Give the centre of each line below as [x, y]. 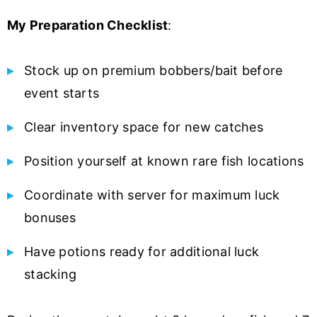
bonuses [50, 217]
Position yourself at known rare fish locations [164, 161]
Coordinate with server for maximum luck [152, 195]
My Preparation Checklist [88, 25]
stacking [51, 274]
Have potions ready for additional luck [142, 251]
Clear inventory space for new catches [144, 127]
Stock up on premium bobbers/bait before [154, 70]
